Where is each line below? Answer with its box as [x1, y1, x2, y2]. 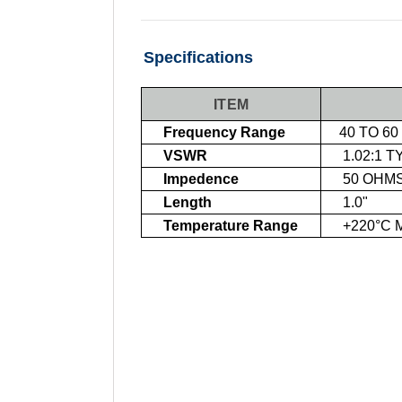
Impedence [160, 170, 239, 187]
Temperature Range [160, 217, 298, 233]
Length [160, 194, 212, 210]
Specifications [144, 48, 253, 66]
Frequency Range [160, 124, 285, 140]
